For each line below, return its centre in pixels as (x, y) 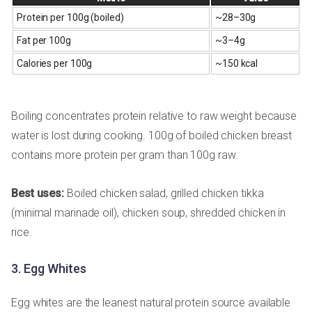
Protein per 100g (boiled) (70, 17)
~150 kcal (237, 63)
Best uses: (38, 193)
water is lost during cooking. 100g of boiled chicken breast (152, 135)
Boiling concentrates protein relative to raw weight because (154, 116)
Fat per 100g (44, 40)
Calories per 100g (55, 63)
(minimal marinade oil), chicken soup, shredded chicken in (149, 212)
